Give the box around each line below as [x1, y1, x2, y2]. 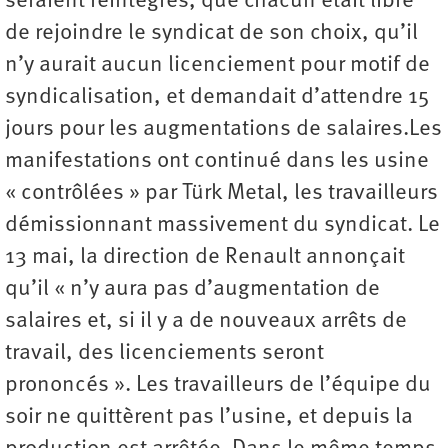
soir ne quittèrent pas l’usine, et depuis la [5, 406, 413, 430]
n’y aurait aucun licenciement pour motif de [5, 54, 430, 78]
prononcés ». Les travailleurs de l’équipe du [5, 374, 431, 398]
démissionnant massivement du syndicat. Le [5, 214, 440, 238]
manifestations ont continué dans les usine [5, 150, 429, 174]
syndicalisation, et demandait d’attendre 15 [5, 86, 429, 110]
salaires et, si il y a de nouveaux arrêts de [5, 310, 407, 334]
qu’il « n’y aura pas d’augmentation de [5, 278, 380, 302]
